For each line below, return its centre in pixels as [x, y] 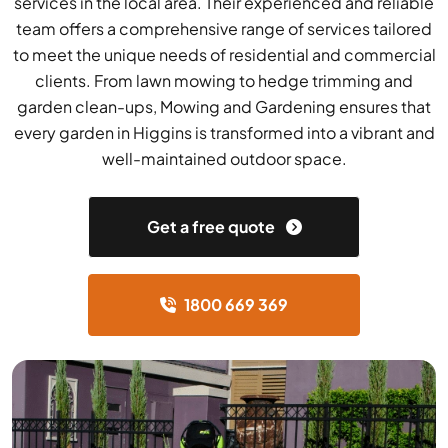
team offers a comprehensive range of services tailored [224, 29]
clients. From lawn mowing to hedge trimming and [224, 81]
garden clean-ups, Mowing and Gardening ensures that [224, 107]
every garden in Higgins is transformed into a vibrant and [224, 133]
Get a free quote [212, 227]
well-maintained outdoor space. [224, 159]
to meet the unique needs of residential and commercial [224, 55]
